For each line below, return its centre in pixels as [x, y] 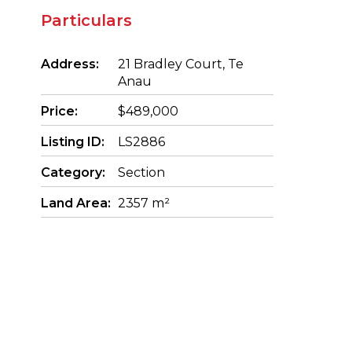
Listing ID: [72, 142]
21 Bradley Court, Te [181, 64]
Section [142, 173]
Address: [70, 64]
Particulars [86, 21]
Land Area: [75, 203]
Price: [59, 112]
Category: [73, 173]
